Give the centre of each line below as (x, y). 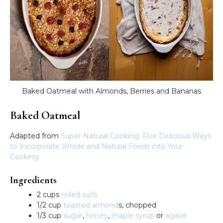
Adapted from (35, 136)
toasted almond (91, 205)
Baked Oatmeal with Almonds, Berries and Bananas (111, 91)
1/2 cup (50, 205)
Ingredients (33, 180)
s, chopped (137, 205)
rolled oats (79, 195)
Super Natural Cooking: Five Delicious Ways (136, 136)
